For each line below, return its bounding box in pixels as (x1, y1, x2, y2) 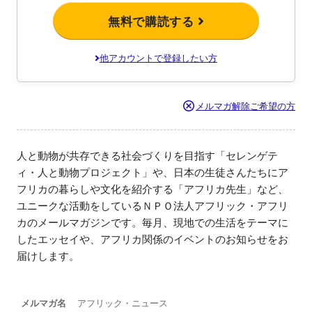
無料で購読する (108, 12, 198, 29)
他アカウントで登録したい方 (99, 51, 217, 65)
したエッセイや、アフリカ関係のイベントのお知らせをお (17, 231, 288, 247)
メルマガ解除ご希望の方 (196, 99, 295, 113)
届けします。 (17, 248, 79, 263)
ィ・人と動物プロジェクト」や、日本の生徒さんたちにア (17, 164, 288, 180)
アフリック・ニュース (77, 296, 168, 310)
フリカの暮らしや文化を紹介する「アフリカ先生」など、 (17, 181, 288, 196)
